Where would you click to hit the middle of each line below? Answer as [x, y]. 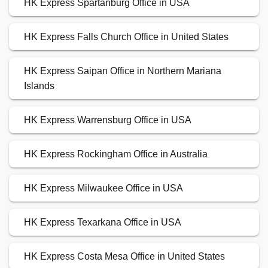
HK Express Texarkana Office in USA [103, 223]
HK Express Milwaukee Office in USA [103, 188]
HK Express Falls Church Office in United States [126, 37]
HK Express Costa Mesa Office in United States [124, 257]
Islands [39, 86]
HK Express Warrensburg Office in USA [108, 120]
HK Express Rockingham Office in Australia [116, 154]
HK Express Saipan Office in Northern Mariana [123, 71]
